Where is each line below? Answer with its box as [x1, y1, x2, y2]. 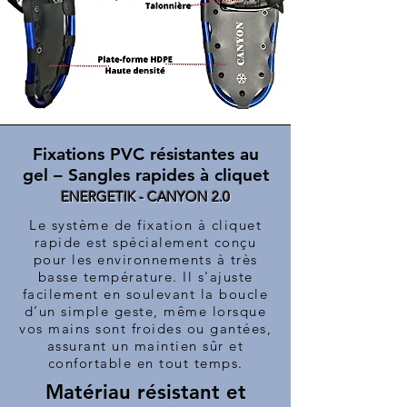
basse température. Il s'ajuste [37, 268, 253, 286]
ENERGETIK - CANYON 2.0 [61, 188, 230, 206]
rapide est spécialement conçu [34, 233, 257, 252]
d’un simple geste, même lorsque [24, 303, 267, 321]
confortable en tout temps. [47, 354, 243, 372]
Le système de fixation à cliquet [29, 216, 262, 234]
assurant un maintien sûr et [46, 337, 244, 355]
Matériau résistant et [45, 380, 246, 405]
